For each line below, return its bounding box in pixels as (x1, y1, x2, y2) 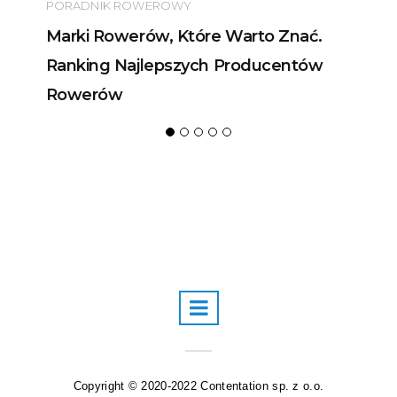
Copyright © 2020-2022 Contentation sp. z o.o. (73, 378, 324, 393)
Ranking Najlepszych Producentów (45, 55, 323, 75)
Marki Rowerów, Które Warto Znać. (45, 26, 323, 46)
